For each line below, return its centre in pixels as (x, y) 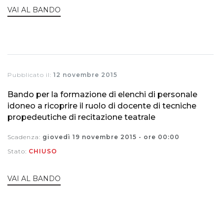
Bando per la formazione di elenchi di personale (102, 94)
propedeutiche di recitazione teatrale (81, 117)
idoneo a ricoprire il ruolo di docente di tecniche (102, 106)
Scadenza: (25, 137)
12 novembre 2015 (85, 74)
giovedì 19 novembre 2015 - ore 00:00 (111, 137)
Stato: (18, 151)
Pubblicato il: (30, 74)
